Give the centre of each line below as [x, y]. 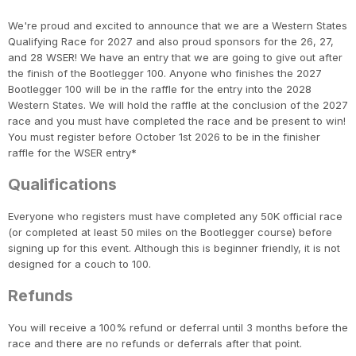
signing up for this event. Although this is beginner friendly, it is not [174, 248]
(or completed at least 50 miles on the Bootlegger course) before [170, 232]
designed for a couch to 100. [79, 264]
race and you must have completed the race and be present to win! [177, 121]
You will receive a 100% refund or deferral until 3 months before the [178, 328]
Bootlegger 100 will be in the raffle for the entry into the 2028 [160, 89]
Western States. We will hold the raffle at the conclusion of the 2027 [178, 105]
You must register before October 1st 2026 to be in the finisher [164, 137]
